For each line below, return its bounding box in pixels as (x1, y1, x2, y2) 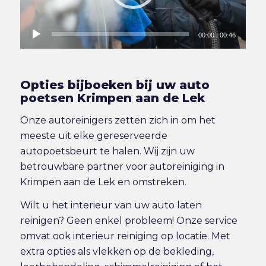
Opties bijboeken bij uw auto (20, 78, 210, 93)
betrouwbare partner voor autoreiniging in (20, 160, 224, 172)
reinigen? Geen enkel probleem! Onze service (20, 215, 237, 227)
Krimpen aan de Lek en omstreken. (20, 176, 186, 188)
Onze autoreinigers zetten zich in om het (20, 114, 216, 126)
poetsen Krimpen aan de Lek (20, 91, 205, 106)
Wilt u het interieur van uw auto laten (20, 199, 202, 211)
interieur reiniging (72, 230, 159, 242)
